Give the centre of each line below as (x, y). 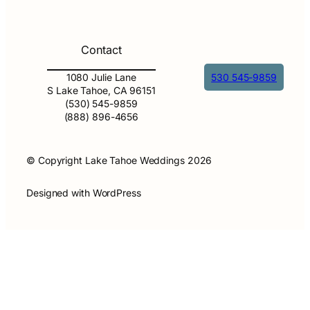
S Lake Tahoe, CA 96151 (101, 90)
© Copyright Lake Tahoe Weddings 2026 (119, 160)
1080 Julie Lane (101, 77)
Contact (101, 50)
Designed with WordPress (84, 192)
